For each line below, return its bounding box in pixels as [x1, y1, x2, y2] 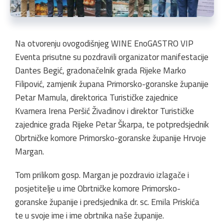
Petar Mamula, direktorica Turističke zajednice [15, 90, 178, 104]
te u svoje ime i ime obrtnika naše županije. [15, 208, 164, 222]
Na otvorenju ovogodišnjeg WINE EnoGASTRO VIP [15, 36, 193, 50]
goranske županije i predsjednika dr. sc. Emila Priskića [15, 195, 199, 208]
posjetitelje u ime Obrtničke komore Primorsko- [15, 181, 180, 195]
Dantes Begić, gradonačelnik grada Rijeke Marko [15, 63, 186, 77]
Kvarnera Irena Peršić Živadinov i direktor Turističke [15, 104, 194, 117]
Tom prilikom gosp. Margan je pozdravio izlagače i [15, 168, 189, 181]
